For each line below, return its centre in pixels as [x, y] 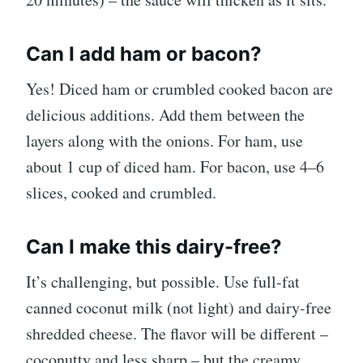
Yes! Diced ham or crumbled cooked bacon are [179, 88]
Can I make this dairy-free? [154, 246]
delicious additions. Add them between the [165, 114]
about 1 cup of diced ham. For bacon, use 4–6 [175, 166]
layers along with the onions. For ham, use [164, 140]
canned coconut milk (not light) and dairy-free [179, 307]
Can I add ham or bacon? [144, 53]
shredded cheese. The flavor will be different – [177, 333]
